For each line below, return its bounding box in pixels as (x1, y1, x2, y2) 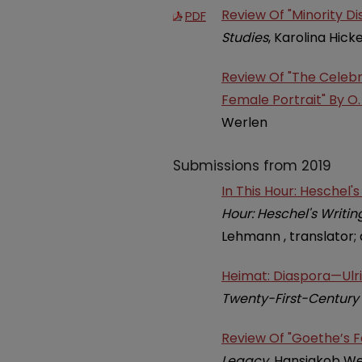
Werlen (221, 113, 267, 133)
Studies (221, 28, 268, 48)
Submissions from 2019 (173, 155, 331, 175)
